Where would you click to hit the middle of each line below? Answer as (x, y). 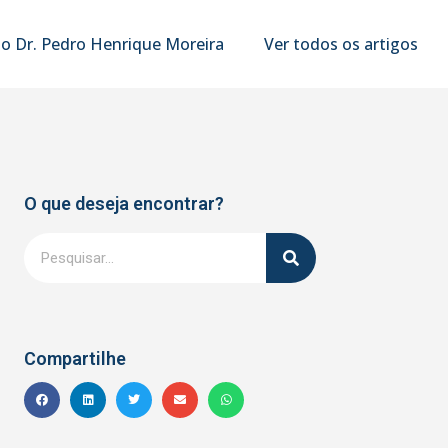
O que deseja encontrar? (124, 204)
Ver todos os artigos (341, 43)
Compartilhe (75, 358)
